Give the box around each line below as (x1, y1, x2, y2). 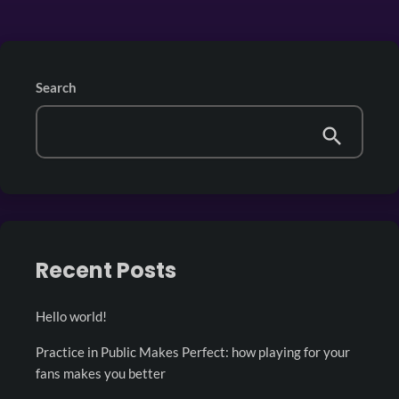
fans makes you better (36, 365, 166, 381)
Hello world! (36, 308, 107, 324)
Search (36, 79, 77, 95)
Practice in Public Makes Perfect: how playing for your (36, 344, 350, 360)
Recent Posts (36, 256, 176, 285)
